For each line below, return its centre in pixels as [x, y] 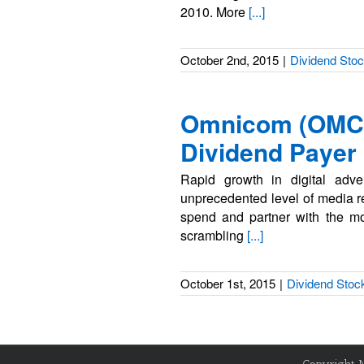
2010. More [214, 12]
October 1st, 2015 [228, 283]
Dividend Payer [269, 152]
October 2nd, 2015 [230, 60]
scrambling [214, 235]
